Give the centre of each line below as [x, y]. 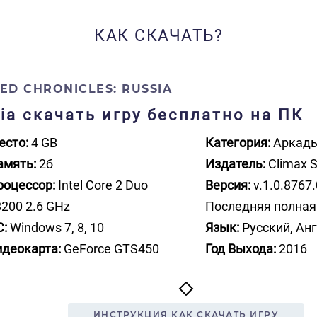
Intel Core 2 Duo [102, 185]
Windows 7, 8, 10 [56, 227]
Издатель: [235, 164]
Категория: [238, 143]
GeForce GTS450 [110, 249]
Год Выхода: [241, 249]
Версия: [228, 185]
